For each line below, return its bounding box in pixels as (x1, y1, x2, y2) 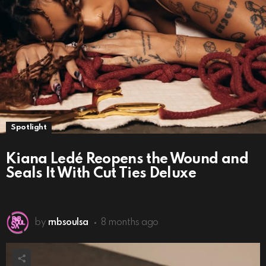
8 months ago (101, 217, 159, 227)
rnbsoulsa (47, 217, 88, 227)
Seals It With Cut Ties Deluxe (6, 166, 196, 181)
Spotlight (11, 123, 47, 132)
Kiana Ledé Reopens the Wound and (6, 151, 248, 167)
